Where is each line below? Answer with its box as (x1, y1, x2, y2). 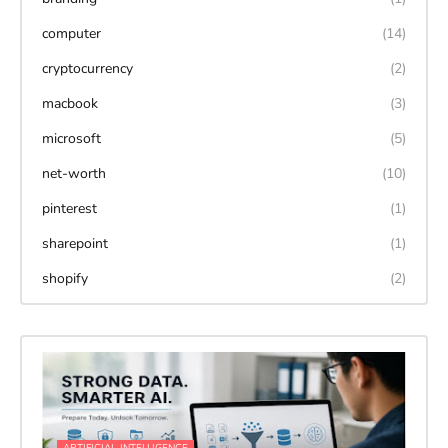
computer (41, 24, 101, 44)
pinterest (41, 199, 97, 219)
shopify (41, 269, 88, 289)
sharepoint (41, 234, 108, 254)
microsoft (41, 129, 101, 149)
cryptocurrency (41, 59, 133, 79)
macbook (41, 94, 98, 114)
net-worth (41, 164, 106, 184)
